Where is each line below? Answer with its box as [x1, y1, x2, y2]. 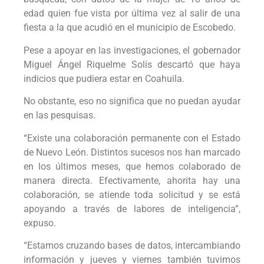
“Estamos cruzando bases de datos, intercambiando [24, 239, 240, 251]
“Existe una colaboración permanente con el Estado [24, 132, 240, 144]
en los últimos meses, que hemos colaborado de [24, 160, 240, 172]
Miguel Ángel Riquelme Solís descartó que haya [24, 58, 240, 70]
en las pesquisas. [24, 110, 98, 121]
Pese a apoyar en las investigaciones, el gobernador [24, 44, 240, 56]
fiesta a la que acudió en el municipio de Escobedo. [24, 22, 238, 34]
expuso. [24, 217, 58, 229]
